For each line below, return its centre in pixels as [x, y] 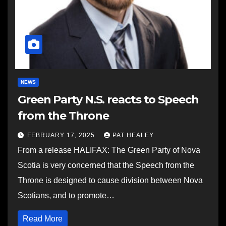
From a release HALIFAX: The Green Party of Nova [109, 150]
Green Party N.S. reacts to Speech [108, 100]
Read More [43, 219]
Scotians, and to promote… [66, 195]
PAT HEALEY [133, 135]
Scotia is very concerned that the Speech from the [106, 165]
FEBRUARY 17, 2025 [62, 135]
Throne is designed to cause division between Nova [110, 180]
